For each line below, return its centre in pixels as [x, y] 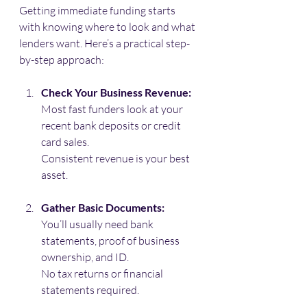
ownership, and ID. [86, 257]
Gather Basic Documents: [103, 208]
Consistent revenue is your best [116, 159]
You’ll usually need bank [98, 224]
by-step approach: [62, 60]
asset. [54, 175]
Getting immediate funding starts [98, 11]
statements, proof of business [111, 241]
